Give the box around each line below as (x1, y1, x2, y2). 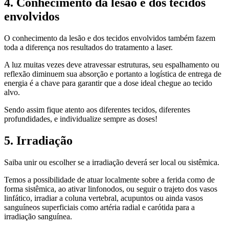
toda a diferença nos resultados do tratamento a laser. (4, 43, 173, 52)
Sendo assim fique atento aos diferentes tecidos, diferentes (4, 105, 190, 114)
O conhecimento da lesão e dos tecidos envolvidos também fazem (4, 34, 215, 42)
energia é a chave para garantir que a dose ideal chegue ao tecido (4, 79, 212, 87)
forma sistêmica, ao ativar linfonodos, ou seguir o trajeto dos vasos (4, 184, 217, 193)
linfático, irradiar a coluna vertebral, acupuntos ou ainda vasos (4, 193, 203, 202)
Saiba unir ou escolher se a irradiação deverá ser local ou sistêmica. (4, 157, 219, 167)
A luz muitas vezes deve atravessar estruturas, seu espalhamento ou (4, 60, 219, 69)
